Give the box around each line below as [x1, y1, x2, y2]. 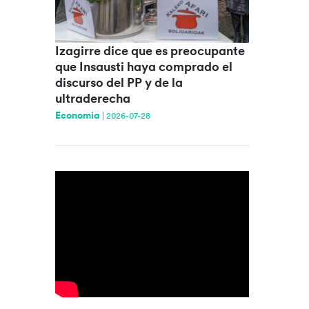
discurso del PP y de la [54, 75, 183, 90]
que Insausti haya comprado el [54, 59, 232, 74]
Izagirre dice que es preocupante [54, 43, 245, 58]
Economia [54, 110, 100, 121]
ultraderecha [54, 91, 130, 106]
